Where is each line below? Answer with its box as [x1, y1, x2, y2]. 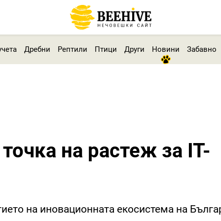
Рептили [57, 44, 87, 54]
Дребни [24, 44, 50, 54]
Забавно [186, 44, 217, 54]
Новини [151, 44, 180, 54]
